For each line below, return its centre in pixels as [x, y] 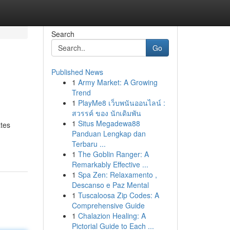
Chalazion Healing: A [112, 216]
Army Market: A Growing [118, 82]
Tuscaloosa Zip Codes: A [118, 195]
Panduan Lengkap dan [109, 133]
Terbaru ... [89, 144]
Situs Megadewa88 [109, 123]
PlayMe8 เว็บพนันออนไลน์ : [121, 103]
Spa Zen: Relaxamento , [117, 175]
